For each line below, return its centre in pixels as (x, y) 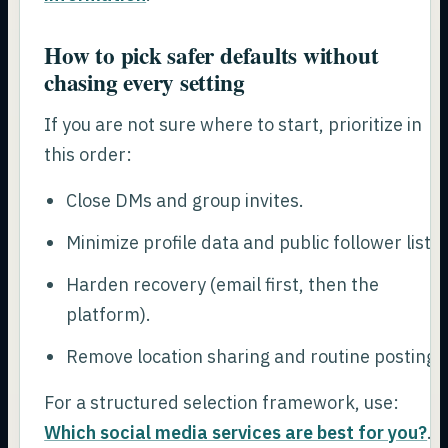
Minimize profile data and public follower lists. (255, 242)
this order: (88, 154)
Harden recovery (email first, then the (222, 284)
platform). (108, 314)
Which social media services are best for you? (236, 432)
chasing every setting (144, 82)
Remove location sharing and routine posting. (253, 356)
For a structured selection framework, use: (222, 402)
